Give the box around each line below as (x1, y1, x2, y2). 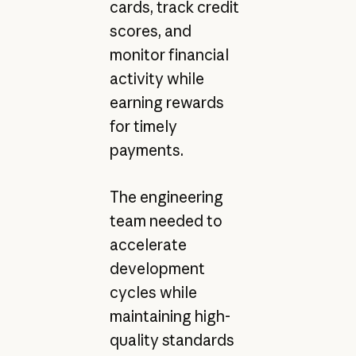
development (109, 258, 205, 278)
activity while (109, 69, 204, 89)
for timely (109, 117, 177, 137)
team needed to (109, 211, 222, 230)
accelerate (109, 234, 187, 254)
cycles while (109, 282, 197, 302)
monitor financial (109, 45, 229, 65)
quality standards (109, 330, 234, 350)
